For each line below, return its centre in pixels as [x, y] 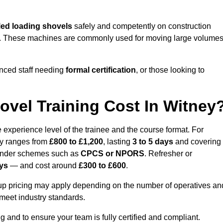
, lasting [118, 142]
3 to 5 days [153, 142]
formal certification [101, 70]
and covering [197, 142]
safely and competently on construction [142, 26]
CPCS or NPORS [112, 154]
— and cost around [43, 166]
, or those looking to [170, 70]
